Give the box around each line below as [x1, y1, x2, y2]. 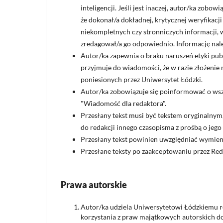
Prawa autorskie [61, 179, 127, 191]
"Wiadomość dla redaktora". [81, 99, 166, 108]
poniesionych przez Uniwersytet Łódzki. [81, 75, 203, 84]
